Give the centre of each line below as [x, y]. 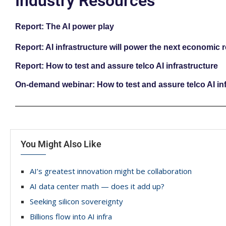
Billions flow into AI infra [71, 217]
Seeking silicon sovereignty [76, 202]
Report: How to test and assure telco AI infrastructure [117, 66]
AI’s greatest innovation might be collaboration [111, 171]
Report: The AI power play [65, 27]
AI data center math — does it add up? [97, 186]
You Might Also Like [61, 144]
